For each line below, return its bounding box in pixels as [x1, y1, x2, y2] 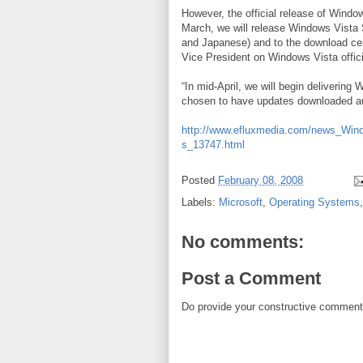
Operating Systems [269, 195, 360, 208]
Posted [181, 173, 218, 186]
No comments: [181, 231, 304, 252]
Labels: [181, 195, 219, 208]
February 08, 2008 [218, 173, 303, 186]
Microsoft [219, 195, 263, 208]
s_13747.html [181, 138, 245, 151]
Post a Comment [181, 268, 321, 289]
